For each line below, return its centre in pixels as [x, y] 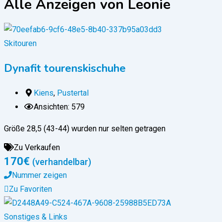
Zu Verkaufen [37, 148]
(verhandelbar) [62, 162]
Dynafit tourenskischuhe [65, 69]
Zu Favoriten [30, 189]
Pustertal [73, 93]
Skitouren [20, 44]
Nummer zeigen [39, 175]
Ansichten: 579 [59, 107]
